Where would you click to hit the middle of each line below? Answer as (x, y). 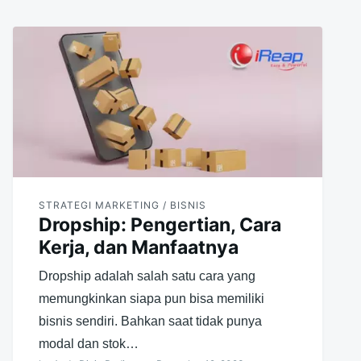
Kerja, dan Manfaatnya (138, 247)
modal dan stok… (88, 343)
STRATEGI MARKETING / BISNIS (122, 205)
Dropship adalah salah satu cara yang (147, 276)
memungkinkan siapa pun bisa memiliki (151, 298)
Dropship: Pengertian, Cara (160, 224)
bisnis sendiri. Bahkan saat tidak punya (150, 321)
